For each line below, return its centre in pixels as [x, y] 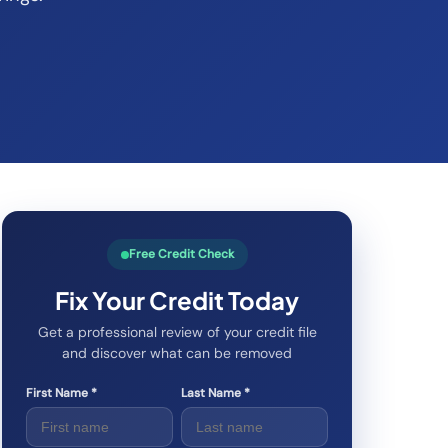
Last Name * [215, 393]
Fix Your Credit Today [177, 300]
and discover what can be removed [177, 353]
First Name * [61, 393]
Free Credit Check [181, 254]
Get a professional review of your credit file [177, 332]
